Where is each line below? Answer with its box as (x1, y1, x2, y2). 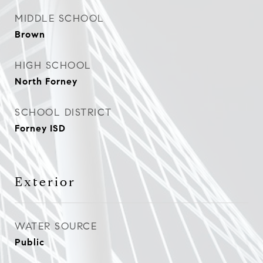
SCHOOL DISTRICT (15, 106, 112, 119)
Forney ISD (15, 123, 66, 134)
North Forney (15, 76, 77, 87)
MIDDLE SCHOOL (15, 12, 104, 25)
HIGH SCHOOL (15, 59, 92, 72)
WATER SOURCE (15, 220, 97, 232)
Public (15, 237, 45, 248)
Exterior (15, 174, 76, 190)
